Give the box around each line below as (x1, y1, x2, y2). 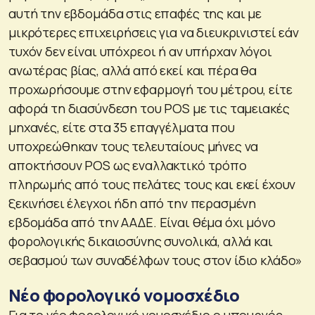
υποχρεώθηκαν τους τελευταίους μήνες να (8, 137, 259, 155)
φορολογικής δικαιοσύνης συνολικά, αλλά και (8, 232, 273, 250)
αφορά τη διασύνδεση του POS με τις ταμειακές (8, 99, 290, 117)
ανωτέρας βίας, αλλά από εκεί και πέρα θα (8, 61, 257, 79)
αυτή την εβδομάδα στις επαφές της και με (8, 4, 262, 22)
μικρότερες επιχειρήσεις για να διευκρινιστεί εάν (8, 23, 299, 41)
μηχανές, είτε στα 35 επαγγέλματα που (8, 118, 235, 136)
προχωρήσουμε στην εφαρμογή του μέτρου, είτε (8, 80, 292, 98)
